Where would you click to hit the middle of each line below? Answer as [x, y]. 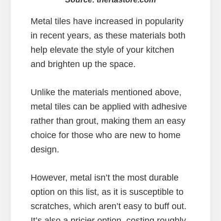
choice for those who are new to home [106, 135]
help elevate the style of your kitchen [103, 50]
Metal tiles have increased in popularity [107, 21]
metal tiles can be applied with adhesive [109, 106]
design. [45, 149]
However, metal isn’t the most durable [105, 177]
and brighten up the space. [83, 64]
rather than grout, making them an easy [108, 121]
